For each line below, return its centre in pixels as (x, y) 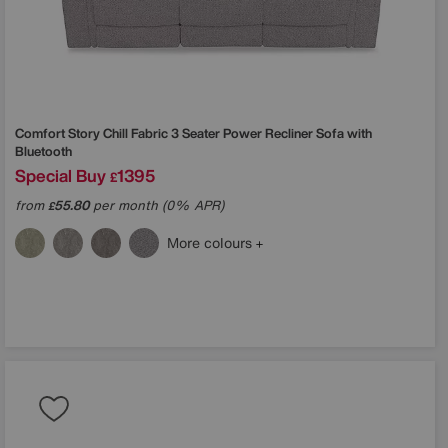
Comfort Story (59, 133)
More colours (211, 242)
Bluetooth (43, 151)
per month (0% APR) (156, 205)
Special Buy (60, 175)
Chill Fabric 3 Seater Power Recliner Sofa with (237, 133)
